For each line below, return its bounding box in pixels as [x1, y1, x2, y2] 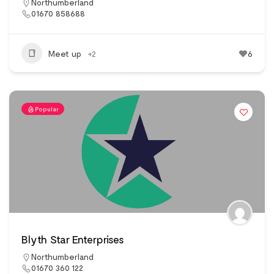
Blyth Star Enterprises [21, 232, 124, 246]
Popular [35, 105, 59, 113]
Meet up [48, 48, 81, 59]
